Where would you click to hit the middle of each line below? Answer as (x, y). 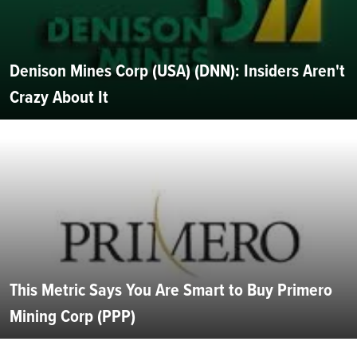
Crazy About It (59, 97)
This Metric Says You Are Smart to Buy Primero (171, 290)
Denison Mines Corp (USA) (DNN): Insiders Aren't (177, 71)
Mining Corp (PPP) (73, 316)
